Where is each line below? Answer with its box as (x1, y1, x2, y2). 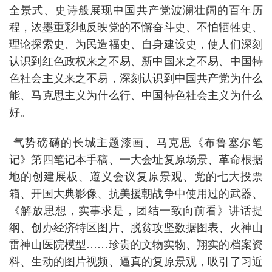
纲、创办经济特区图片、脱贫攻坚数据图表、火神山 (9, 221, 263, 234)
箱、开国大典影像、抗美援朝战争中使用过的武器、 (9, 187, 263, 200)
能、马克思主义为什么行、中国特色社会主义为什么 (9, 89, 263, 101)
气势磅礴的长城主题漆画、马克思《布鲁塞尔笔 (9, 136, 263, 149)
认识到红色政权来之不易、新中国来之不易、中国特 (9, 55, 263, 67)
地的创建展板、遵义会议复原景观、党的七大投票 (9, 170, 263, 183)
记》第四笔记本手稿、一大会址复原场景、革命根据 (9, 153, 263, 166)
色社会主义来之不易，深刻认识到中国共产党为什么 (9, 72, 263, 84)
